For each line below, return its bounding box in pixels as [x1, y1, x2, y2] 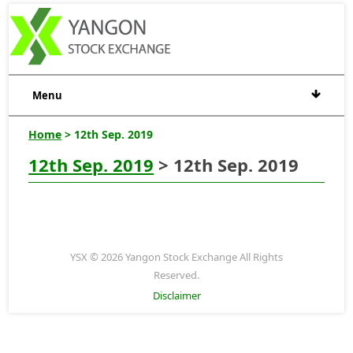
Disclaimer [152, 288, 201, 303]
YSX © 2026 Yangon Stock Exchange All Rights [70, 249, 283, 264]
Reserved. [154, 267, 199, 282]
